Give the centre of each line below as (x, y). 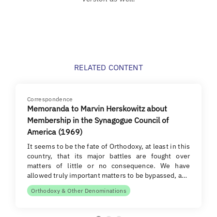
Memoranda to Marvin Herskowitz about (97, 108)
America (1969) (55, 132)
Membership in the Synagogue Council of (98, 120)
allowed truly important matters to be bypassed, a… (107, 175)
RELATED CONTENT (108, 67)
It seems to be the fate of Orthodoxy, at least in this (108, 146)
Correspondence (50, 99)
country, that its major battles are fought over (108, 156)
